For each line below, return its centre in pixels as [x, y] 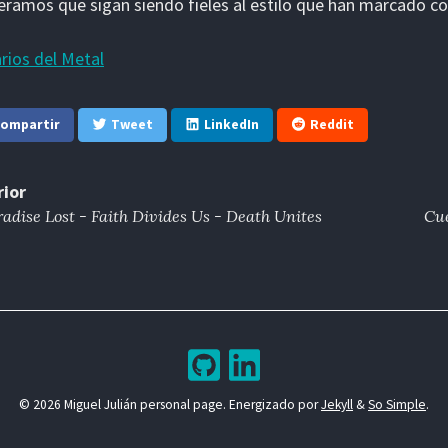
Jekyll [337, 404]
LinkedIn [232, 125]
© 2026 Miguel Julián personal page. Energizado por [170, 404]
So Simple [397, 404]
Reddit [332, 125]
